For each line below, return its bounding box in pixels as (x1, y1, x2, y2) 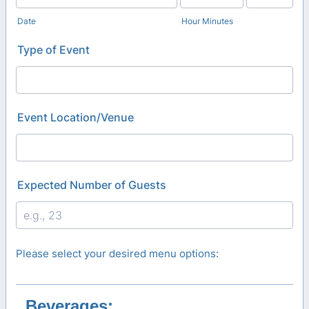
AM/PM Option (246, 8, 303, 18)
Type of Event (17, 43, 90, 57)
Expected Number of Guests (17, 178, 166, 192)
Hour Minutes (181, 16, 234, 26)
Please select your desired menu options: (16, 247, 219, 260)
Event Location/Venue (17, 110, 134, 124)
